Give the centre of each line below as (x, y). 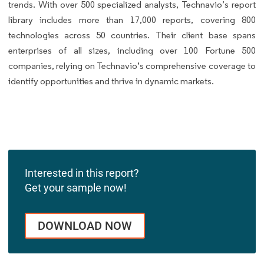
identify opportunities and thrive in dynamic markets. (111, 81)
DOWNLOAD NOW (85, 225)
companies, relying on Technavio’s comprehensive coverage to (132, 66)
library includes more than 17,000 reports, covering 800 (132, 20)
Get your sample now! (76, 187)
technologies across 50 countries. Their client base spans (132, 35)
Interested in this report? (82, 173)
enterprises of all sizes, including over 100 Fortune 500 (132, 51)
